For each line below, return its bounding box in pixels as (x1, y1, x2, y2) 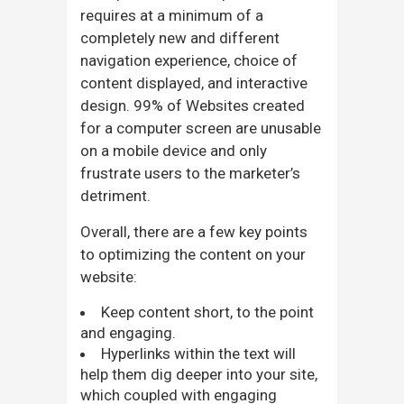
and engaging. (80, 323, 176, 342)
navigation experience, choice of (80, 50, 298, 69)
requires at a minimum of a (80, 5, 263, 24)
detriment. (80, 186, 151, 205)
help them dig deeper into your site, (80, 364, 317, 383)
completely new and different (80, 28, 280, 47)
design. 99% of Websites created (80, 96, 305, 115)
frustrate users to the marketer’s (80, 163, 300, 182)
